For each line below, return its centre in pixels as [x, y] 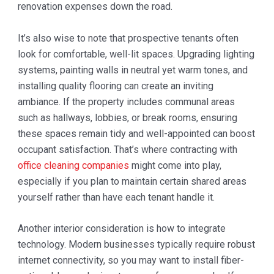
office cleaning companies [73, 165]
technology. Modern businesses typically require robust [136, 245]
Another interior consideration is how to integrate [121, 229]
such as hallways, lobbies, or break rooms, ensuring [127, 117]
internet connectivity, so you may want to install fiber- [131, 261]
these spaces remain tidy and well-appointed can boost [136, 133]
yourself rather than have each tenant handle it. [116, 197]
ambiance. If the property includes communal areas [126, 102]
